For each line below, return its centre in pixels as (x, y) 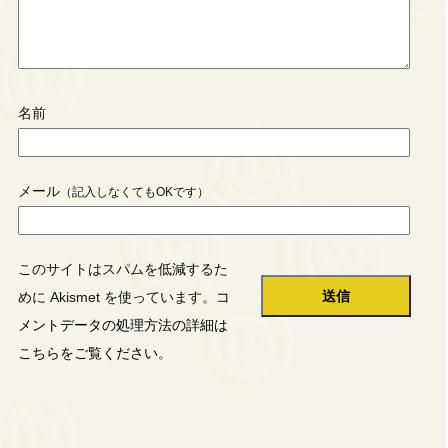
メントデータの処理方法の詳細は (123, 325)
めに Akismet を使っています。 (117, 297)
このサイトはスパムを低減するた (123, 269)
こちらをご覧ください (88, 353)
